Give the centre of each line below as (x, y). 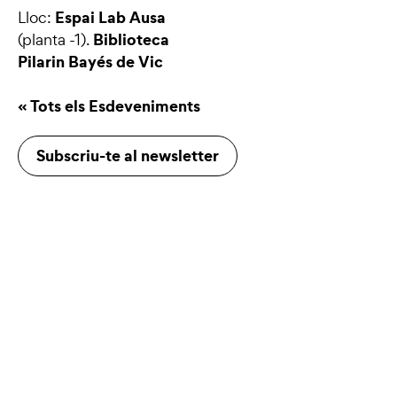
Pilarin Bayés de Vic (90, 61)
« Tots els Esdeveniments (109, 105)
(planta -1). (54, 39)
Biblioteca (129, 39)
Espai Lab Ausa (110, 17)
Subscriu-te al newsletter (128, 155)
